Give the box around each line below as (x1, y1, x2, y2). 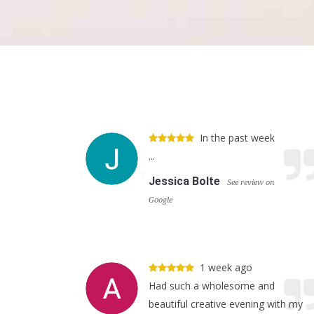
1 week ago (200, 261, 252, 274)
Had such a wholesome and (149, 279, 275, 292)
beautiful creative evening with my (149, 297, 303, 310)
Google (149, 196, 172, 205)
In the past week (200, 131, 275, 144)
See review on (227, 178, 275, 187)
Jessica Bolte (149, 175, 220, 188)
